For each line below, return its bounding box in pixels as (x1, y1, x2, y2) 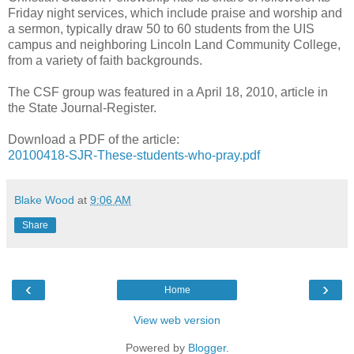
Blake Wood (14, 193, 74, 206)
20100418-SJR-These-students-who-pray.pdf (8, 148, 260, 162)
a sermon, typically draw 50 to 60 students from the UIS (8, 21, 314, 36)
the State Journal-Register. (8, 100, 156, 115)
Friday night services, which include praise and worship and (8, 6, 342, 20)
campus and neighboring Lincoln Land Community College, (8, 37, 341, 51)
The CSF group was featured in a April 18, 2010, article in (8, 85, 328, 99)
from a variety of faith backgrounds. (8, 53, 202, 67)
